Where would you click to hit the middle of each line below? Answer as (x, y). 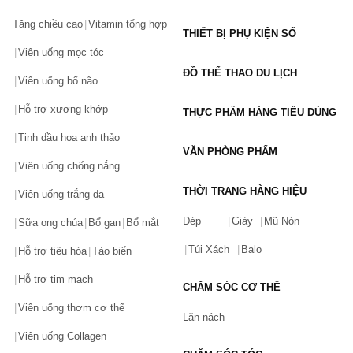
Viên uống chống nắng (69, 166)
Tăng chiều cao (48, 24)
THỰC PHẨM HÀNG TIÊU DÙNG (260, 113)
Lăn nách (204, 318)
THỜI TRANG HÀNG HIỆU (245, 191)
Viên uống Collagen (62, 336)
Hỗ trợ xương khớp (63, 110)
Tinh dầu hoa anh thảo (69, 138)
